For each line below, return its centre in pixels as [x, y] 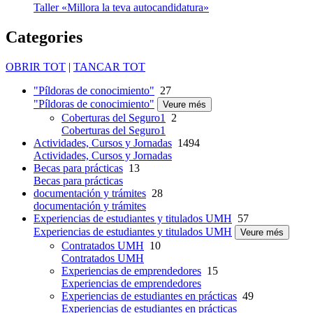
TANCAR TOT [109, 67]
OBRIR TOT [36, 67]
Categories [44, 37]
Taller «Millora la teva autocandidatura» [121, 8]
